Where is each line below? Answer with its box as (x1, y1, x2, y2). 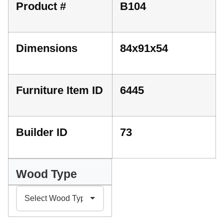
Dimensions (16, 41, 77, 54)
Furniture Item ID (16, 83, 103, 96)
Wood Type (16, 167, 77, 181)
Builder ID (16, 125, 67, 138)
